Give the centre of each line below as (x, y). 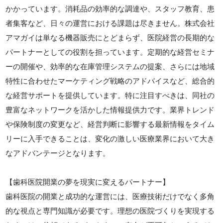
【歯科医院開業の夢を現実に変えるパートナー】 (88, 182)
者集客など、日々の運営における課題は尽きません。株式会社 (110, 23)
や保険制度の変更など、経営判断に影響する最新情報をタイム (110, 124)
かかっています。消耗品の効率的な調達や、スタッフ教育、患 (110, 9)
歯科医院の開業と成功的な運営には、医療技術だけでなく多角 (110, 196)
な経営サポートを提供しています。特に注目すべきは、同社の (110, 95)
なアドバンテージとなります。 (58, 153)
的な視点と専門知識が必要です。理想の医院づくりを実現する (110, 211)
